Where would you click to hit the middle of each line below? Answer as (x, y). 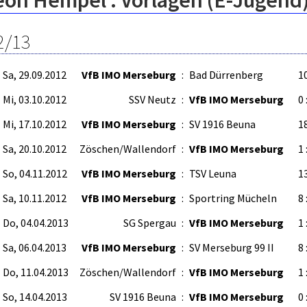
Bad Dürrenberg (226, 75)
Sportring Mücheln (233, 198)
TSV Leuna (213, 173)
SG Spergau (150, 223)
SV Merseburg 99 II (232, 247)
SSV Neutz (152, 99)
